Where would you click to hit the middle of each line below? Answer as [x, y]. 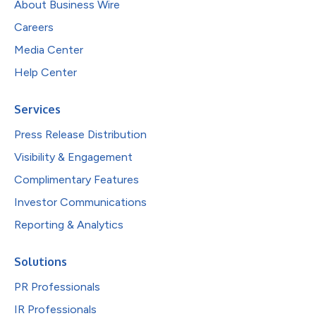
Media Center [49, 50]
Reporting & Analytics [69, 225]
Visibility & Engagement [73, 157]
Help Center [45, 72]
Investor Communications [80, 202]
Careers [34, 27]
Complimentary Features [77, 180]
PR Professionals [57, 287]
